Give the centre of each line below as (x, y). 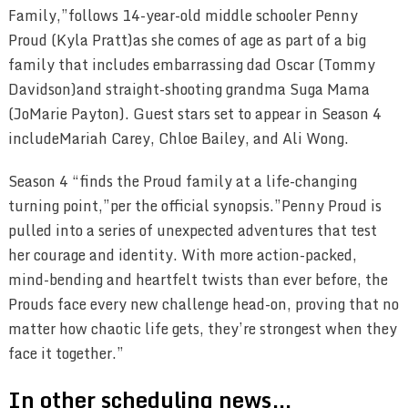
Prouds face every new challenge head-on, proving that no (203, 304)
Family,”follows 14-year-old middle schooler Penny (183, 15)
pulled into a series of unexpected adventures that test (192, 230)
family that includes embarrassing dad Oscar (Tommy (191, 64)
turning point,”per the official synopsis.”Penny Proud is (194, 205)
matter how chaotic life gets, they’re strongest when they (202, 328)
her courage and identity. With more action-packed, (182, 255)
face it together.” (66, 353)
